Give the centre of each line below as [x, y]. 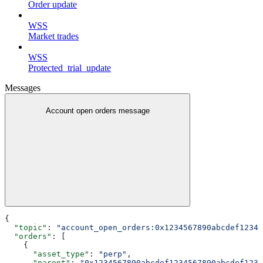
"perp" [113, 254]
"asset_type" [47, 254]
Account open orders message [97, 110]
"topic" [26, 227]
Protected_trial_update [70, 68]
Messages [23, 87]
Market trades [53, 36]
